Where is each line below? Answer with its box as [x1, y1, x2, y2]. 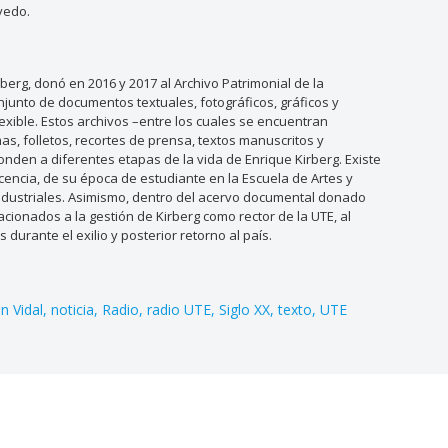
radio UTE [147, 299, 212, 319]
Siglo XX [219, 299, 271, 319]
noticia [51, 299, 95, 319]
